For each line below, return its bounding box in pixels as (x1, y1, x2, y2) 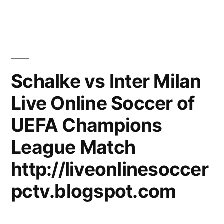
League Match (11, 135, 136, 158)
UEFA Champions (11, 113, 162, 136)
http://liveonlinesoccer (11, 157, 208, 180)
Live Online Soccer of (11, 91, 195, 114)
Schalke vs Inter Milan (11, 69, 201, 92)
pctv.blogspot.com (11, 179, 176, 202)
